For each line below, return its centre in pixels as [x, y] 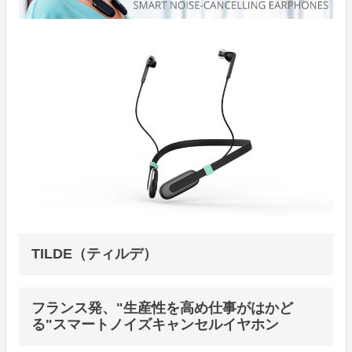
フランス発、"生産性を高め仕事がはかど [162, 308]
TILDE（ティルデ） [94, 253]
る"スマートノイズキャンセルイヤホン [155, 324]
